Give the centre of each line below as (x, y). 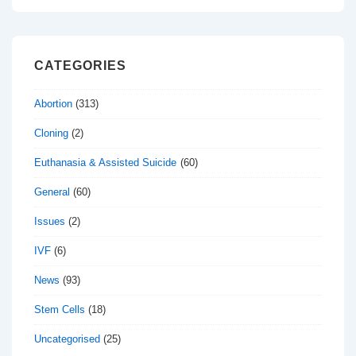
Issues (50, 221)
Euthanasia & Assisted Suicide (106, 162)
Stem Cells (60, 309)
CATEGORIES (80, 66)
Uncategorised (67, 339)
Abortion (53, 103)
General (52, 192)
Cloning (51, 133)
